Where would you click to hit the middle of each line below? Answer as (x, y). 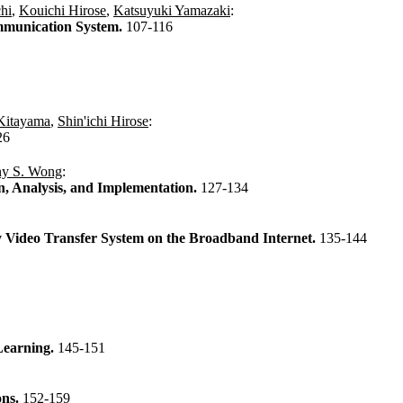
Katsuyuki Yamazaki (172, 10)
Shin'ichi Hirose (103, 121)
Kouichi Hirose (63, 10)
